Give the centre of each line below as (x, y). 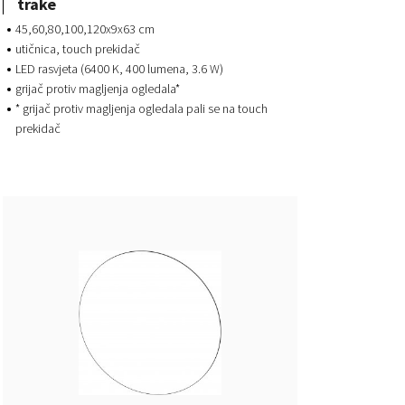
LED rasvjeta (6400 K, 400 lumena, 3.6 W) (119, 68)
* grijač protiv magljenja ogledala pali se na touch (141, 108)
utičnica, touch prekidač (77, 48)
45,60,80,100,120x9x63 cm (85, 28)
